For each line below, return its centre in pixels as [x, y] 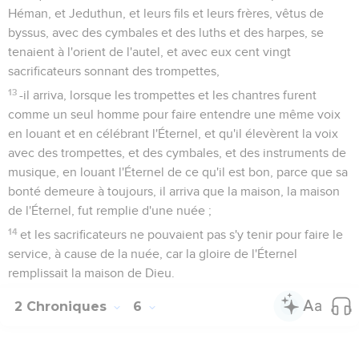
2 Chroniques [63, 306]
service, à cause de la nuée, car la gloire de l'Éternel [153, 254]
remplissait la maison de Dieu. [91, 273]
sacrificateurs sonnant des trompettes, [114, 71]
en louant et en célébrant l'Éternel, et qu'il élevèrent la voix [173, 133]
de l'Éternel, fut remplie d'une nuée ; [110, 210]
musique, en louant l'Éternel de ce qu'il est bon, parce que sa [178, 172]
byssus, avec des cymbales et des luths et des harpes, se [166, 32]
